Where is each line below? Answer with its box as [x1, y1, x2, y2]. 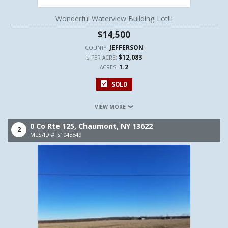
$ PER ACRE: [86, 54, 119, 61]
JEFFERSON [109, 43, 144, 52]
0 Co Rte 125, [30, 121, 78, 131]
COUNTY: [84, 44, 109, 51]
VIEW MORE [94, 103, 127, 110]
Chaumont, [78, 121, 121, 131]
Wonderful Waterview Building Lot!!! [55, 14, 173, 23]
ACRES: [100, 64, 119, 71]
